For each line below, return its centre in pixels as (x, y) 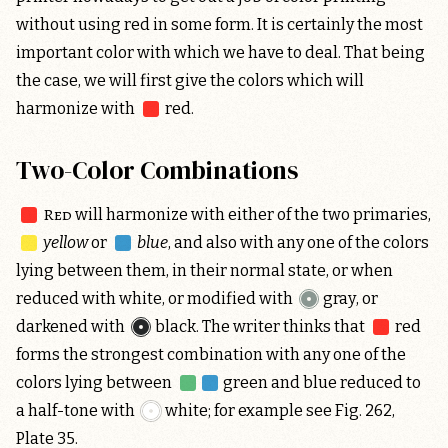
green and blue (278, 383)
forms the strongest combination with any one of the (211, 354)
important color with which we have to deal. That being (220, 52)
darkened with (72, 326)
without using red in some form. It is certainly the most (219, 24)
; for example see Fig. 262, (302, 411)
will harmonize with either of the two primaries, (252, 214)
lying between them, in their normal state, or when (204, 270)
